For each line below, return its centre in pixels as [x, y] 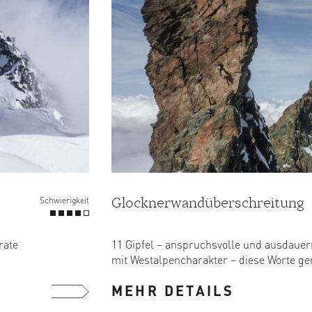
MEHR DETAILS [173, 291]
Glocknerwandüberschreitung [208, 202]
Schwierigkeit [64, 200]
